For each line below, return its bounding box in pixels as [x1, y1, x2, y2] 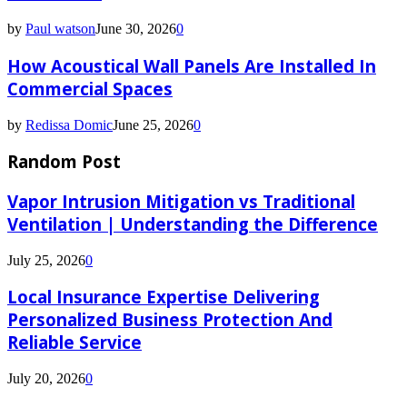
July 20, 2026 [7, 371, 85, 387]
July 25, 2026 [7, 252, 85, 268]
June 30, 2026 [95, 21, 176, 37]
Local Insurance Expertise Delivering [7, 285, 320, 309]
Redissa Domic [25, 116, 113, 133]
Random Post [7, 150, 121, 174]
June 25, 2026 [113, 116, 194, 133]
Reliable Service [7, 331, 142, 354]
